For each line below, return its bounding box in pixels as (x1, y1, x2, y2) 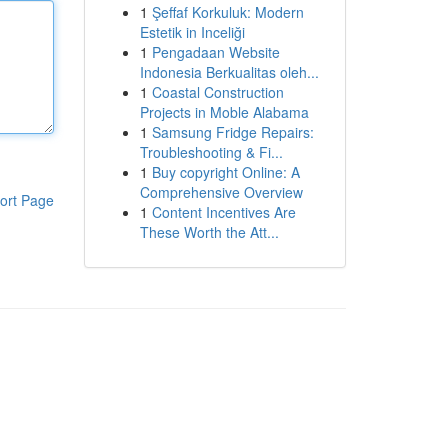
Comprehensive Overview (139, 182, 303, 202)
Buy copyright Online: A (151, 162, 300, 182)
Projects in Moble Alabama (139, 102, 309, 122)
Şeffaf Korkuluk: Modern (151, 2, 304, 22)
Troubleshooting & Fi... (139, 142, 283, 162)
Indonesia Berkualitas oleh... (139, 62, 319, 82)
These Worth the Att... (139, 222, 279, 242)
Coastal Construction (151, 82, 284, 102)
